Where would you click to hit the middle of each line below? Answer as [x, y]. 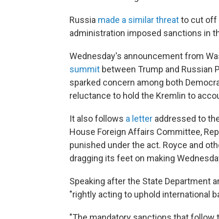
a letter [139, 119]
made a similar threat [138, 20]
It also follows [98, 119]
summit [85, 69]
